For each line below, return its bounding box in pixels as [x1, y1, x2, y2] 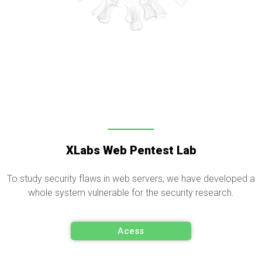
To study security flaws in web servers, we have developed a [7, 173, 255, 185]
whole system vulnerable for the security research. [28, 187, 234, 199]
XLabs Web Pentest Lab [65, 143, 196, 158]
